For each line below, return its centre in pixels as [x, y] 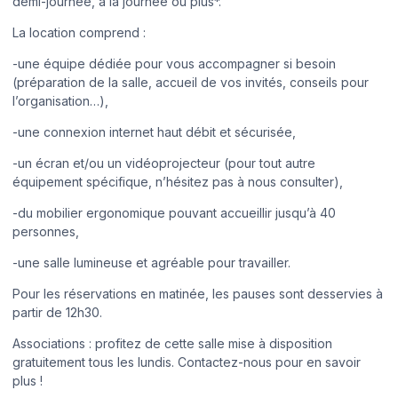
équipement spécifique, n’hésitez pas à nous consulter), [178, 181]
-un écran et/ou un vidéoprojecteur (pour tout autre [164, 163]
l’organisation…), [60, 100]
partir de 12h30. [57, 312]
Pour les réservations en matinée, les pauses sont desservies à [198, 293]
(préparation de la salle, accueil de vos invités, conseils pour [191, 82]
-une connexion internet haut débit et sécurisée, [154, 131]
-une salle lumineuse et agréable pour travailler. [151, 262]
